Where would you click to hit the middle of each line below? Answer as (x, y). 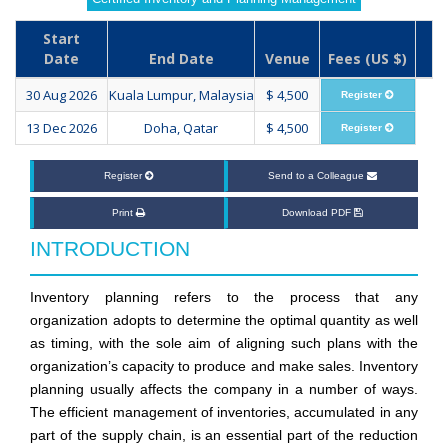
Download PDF (318, 213)
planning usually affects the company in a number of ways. (224, 389)
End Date (181, 59)
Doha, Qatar (181, 128)
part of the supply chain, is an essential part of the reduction (224, 435)
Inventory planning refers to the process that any (224, 297)
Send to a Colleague (317, 176)
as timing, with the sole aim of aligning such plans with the (224, 343)
